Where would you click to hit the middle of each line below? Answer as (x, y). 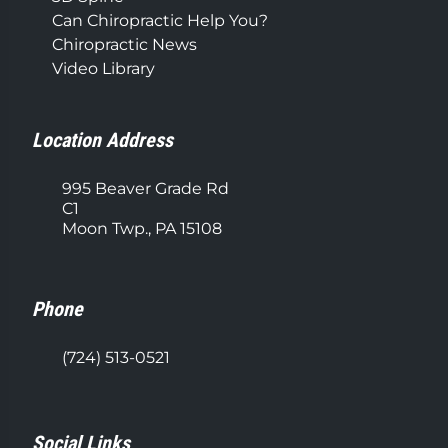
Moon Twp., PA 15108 (142, 228)
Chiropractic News (124, 44)
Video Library (103, 68)
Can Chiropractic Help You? (160, 20)
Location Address (102, 139)
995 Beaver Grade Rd (145, 188)
